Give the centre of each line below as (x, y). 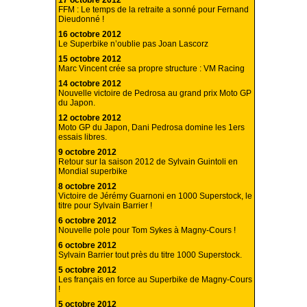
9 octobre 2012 (87, 152)
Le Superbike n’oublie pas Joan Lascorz (133, 44)
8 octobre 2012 (87, 187)
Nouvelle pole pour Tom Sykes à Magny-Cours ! (147, 231)
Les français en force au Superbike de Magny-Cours (155, 280)
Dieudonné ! (81, 20)
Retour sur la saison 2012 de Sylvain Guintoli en (148, 162)
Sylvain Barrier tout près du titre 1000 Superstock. (150, 255)
